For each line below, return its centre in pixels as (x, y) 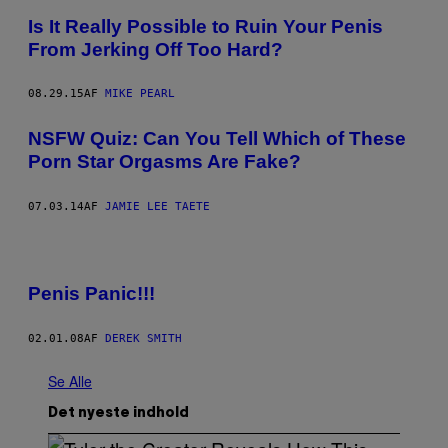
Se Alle (70, 380)
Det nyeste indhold (118, 413)
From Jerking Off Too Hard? (155, 49)
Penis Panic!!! (91, 293)
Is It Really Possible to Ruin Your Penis (205, 26)
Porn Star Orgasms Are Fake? (164, 162)
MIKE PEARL (140, 94)
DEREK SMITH (143, 338)
